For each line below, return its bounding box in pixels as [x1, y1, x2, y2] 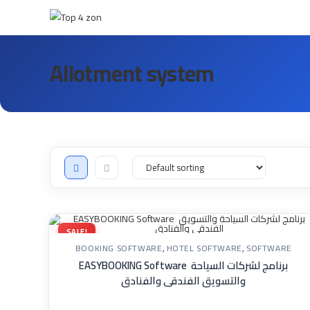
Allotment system [50, 53, 215, 94]
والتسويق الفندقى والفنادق [121, 271, 246, 291]
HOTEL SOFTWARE [166, 240, 242, 256]
